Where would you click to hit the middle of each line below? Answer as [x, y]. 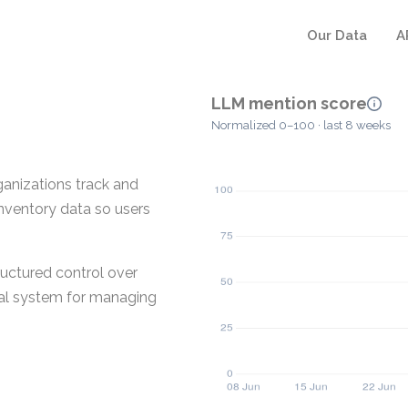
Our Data [337, 36]
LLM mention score [289, 103]
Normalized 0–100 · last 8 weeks [301, 126]
